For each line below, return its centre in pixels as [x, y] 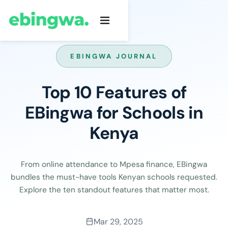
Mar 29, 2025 [118, 221]
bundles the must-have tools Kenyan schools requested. [114, 177]
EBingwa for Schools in [114, 113]
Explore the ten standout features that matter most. [114, 190]
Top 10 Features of [114, 93]
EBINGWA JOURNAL [114, 56]
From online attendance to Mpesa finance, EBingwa [114, 164]
